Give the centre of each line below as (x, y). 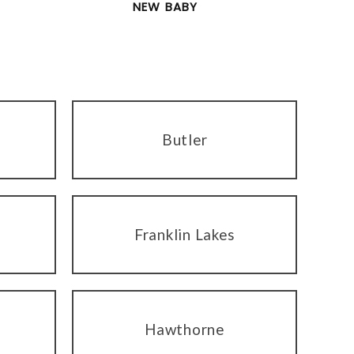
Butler (185, 140)
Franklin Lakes (185, 235)
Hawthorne (185, 330)
